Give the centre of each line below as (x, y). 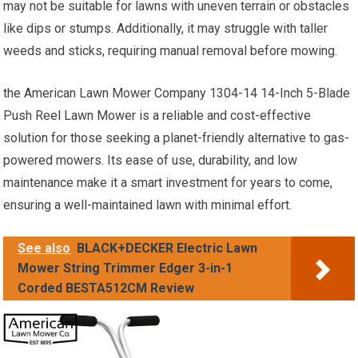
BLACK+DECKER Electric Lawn (167, 249)
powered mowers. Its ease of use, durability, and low (151, 161)
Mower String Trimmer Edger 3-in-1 (125, 268)
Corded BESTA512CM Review (106, 288)
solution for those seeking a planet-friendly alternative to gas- (177, 138)
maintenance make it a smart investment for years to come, (168, 183)
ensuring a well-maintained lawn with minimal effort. (148, 205)
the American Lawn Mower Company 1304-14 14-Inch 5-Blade (177, 93)
